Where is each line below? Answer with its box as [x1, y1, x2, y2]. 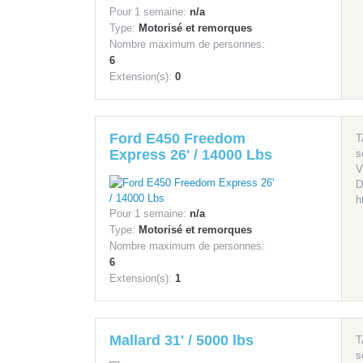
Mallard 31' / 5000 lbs [109, 332, 254, 349]
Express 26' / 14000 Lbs [109, 147, 272, 164]
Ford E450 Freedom [109, 130, 246, 147]
